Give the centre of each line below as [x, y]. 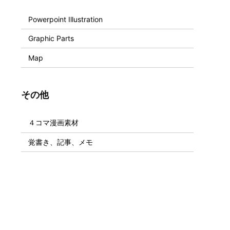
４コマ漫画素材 [53, 123]
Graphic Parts [51, 39]
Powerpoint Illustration [65, 19]
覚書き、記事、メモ [61, 142]
